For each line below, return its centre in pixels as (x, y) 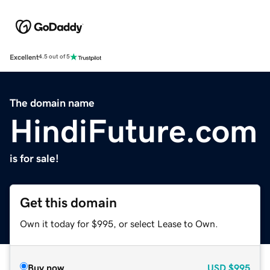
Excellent (24, 57)
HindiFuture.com (133, 130)
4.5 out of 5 (54, 57)
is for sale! (34, 158)
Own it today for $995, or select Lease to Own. (119, 223)
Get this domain (68, 202)
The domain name (52, 103)
